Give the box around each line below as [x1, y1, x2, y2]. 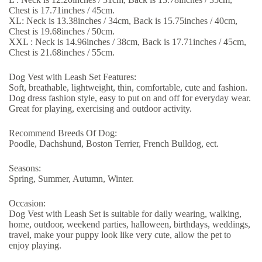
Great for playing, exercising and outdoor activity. [9, 104, 192, 114]
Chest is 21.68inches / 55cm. [9, 47, 115, 58]
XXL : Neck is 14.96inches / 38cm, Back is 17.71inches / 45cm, [9, 37, 246, 47]
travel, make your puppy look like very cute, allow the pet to [9, 230, 231, 240]
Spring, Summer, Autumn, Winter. [9, 174, 134, 184]
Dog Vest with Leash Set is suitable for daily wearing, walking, [9, 209, 242, 219]
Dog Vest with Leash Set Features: [9, 72, 136, 82]
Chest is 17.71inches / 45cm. [9, 5, 115, 16]
